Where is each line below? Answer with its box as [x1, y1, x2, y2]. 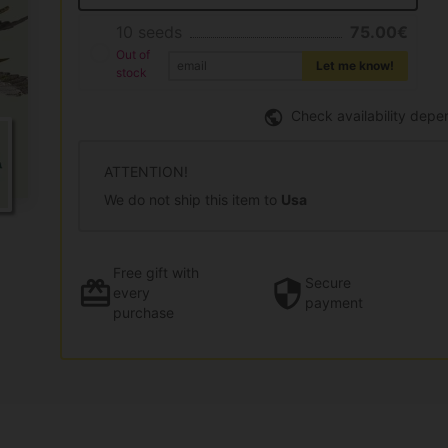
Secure [305, 274, 351, 292]
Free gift [113, 264, 168, 282]
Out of [115, 47, 150, 63]
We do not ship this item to [104, 190, 281, 208]
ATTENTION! [104, 162, 188, 180]
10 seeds [115, 22, 182, 43]
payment [305, 294, 363, 312]
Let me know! [316, 57, 394, 73]
